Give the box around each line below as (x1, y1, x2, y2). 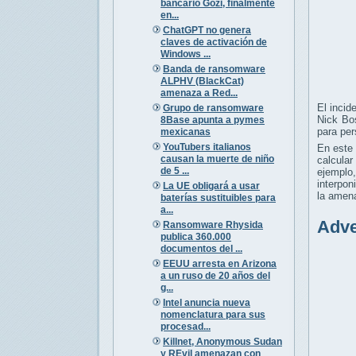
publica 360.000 (160, 230, 231, 242)
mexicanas (160, 126, 211, 137)
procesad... (160, 320, 211, 332)
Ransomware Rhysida (162, 219, 263, 230)
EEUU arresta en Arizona (162, 257, 277, 269)
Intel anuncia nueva (162, 296, 250, 308)
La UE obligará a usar (162, 180, 260, 192)
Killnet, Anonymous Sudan (162, 335, 282, 347)
